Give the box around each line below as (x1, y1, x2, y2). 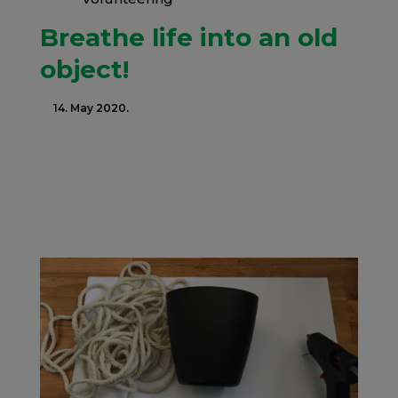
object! (39, 54, 129, 84)
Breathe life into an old (39, 22, 338, 52)
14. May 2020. (52, 101, 129, 115)
